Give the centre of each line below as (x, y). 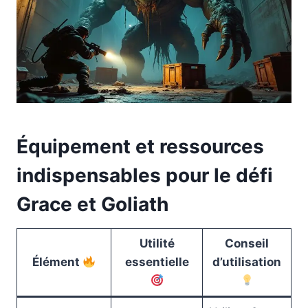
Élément (57, 262)
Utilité (157, 243)
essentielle (157, 262)
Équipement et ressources (140, 146)
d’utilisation (247, 262)
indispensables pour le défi (145, 175)
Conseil (247, 243)
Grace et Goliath (92, 204)
